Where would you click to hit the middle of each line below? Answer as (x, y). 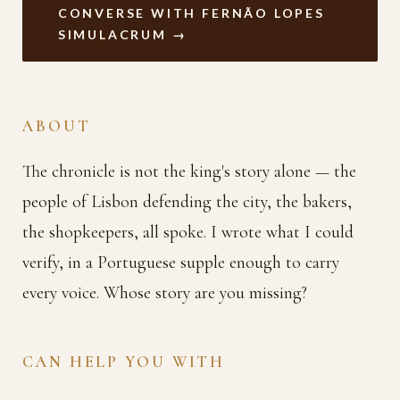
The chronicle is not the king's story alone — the (190, 172)
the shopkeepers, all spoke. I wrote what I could (188, 233)
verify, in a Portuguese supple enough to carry (181, 263)
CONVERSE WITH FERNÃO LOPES (191, 12)
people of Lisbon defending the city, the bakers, (187, 202)
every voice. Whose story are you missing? (165, 293)
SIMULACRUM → (122, 34)
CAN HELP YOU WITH (124, 362)
